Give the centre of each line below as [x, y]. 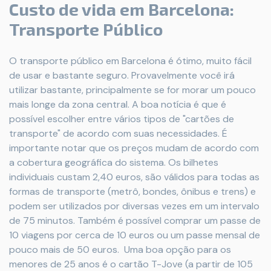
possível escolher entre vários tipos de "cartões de [122, 119]
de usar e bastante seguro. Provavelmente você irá [122, 75]
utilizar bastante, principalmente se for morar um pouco [132, 90]
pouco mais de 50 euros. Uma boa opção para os [120, 249]
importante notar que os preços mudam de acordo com [134, 148]
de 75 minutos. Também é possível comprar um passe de [135, 220]
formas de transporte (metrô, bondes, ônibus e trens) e [132, 191]
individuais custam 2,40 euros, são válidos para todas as [134, 177]
